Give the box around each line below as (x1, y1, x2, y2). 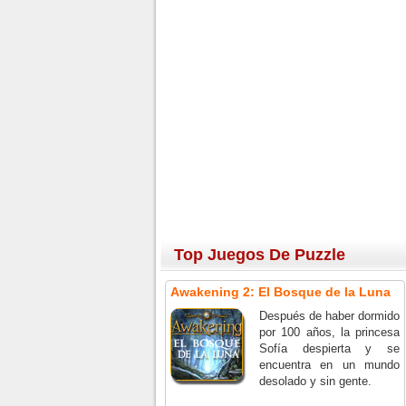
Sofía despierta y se (259, 342, 400, 355)
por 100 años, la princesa (259, 325, 400, 339)
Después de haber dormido (259, 309, 400, 323)
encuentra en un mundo (259, 358, 400, 372)
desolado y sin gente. (259, 374, 372, 388)
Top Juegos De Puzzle (174, 246, 345, 264)
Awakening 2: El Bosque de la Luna (170, 285, 391, 299)
